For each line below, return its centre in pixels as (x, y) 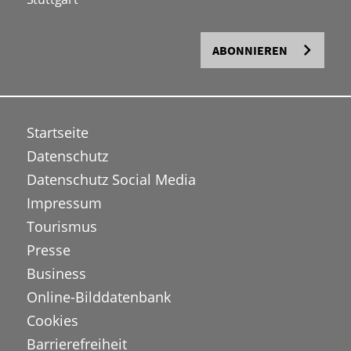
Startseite (57, 132)
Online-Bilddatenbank (98, 297)
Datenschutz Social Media (111, 179)
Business (56, 273)
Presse (48, 250)
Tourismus (62, 226)
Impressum (64, 203)
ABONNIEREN (250, 50)
